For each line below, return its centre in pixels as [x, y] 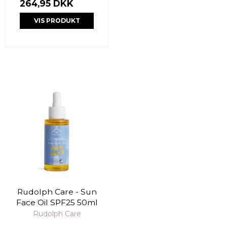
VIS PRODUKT [57, 21]
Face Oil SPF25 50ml [57, 203]
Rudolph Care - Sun [57, 192]
